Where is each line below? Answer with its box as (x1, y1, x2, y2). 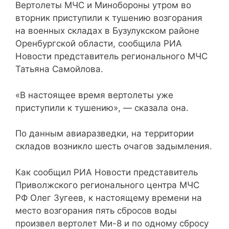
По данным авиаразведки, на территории (15, 128, 194, 139)
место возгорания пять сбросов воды (15, 205, 177, 216)
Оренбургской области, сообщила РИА (15, 38, 182, 49)
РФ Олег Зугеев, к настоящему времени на (15, 192, 202, 203)
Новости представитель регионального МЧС (15, 51, 208, 62)
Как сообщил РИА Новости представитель (15, 167, 198, 177)
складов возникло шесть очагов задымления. (15, 141, 212, 152)
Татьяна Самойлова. (15, 64, 103, 75)
